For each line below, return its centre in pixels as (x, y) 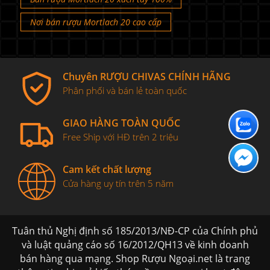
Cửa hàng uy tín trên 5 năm (118, 184)
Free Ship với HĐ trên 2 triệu (120, 137)
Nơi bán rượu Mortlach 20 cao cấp (96, 22)
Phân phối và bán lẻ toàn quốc (124, 90)
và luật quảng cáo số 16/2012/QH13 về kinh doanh (135, 245)
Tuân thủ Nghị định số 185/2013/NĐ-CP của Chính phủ (135, 231)
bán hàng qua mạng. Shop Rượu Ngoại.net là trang (135, 259)
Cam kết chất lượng (107, 170)
